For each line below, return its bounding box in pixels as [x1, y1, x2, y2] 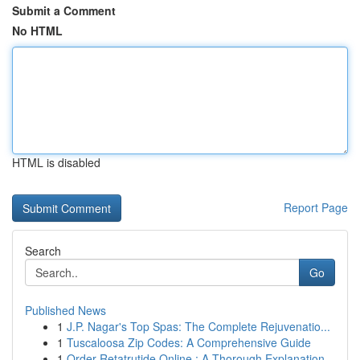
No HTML [12, 22, 63, 39]
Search [25, 243, 61, 259]
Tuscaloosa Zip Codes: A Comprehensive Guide [67, 334, 311, 350]
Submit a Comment [12, 2, 116, 18]
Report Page [284, 199, 348, 215]
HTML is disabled [12, 154, 100, 170]
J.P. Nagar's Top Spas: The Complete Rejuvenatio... [67, 318, 330, 334]
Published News [25, 302, 106, 318]
